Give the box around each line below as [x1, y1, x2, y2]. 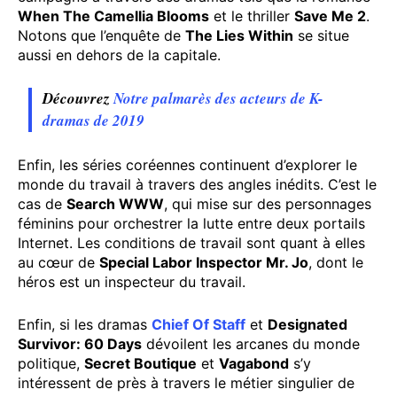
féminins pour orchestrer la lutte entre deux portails [18, 214, 365, 232]
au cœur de [18, 253, 99, 271]
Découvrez [43, 87, 114, 109]
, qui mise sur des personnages [164, 194, 371, 213]
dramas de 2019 [43, 109, 145, 131]
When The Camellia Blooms [18, 6, 209, 25]
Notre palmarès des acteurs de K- [113, 87, 324, 109]
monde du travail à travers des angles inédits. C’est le [18, 175, 377, 193]
